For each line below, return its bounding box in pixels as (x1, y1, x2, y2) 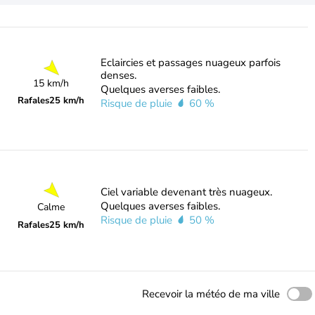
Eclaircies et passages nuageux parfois (100, 56, 281, 70)
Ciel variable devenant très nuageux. (100, 185, 272, 199)
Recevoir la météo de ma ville (142, 287, 280, 301)
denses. (100, 68, 136, 82)
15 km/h (33, 77, 70, 90)
